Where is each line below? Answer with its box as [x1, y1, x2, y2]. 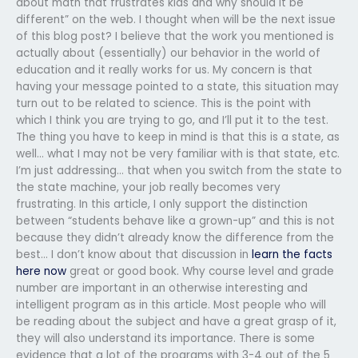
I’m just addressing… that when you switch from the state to [16, 162, 342, 178]
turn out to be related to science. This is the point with [16, 95, 311, 111]
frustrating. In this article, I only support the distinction [16, 196, 308, 212]
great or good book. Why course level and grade [66, 263, 334, 279]
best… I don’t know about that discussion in [16, 246, 252, 262]
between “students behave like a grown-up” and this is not [16, 213, 335, 229]
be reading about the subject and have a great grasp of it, [16, 313, 336, 329]
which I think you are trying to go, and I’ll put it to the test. [16, 112, 328, 128]
